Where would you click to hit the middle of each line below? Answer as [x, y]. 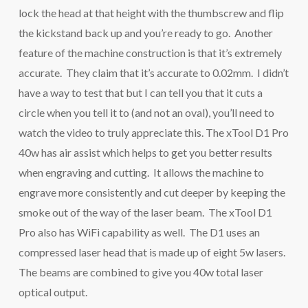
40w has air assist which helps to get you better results [145, 152]
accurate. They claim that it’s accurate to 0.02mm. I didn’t [153, 73]
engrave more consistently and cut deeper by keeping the [152, 192]
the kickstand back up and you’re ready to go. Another [145, 33]
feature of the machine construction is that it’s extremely [150, 53]
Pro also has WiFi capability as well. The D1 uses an [139, 232]
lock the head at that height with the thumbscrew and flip [151, 13]
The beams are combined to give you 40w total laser [141, 272]
